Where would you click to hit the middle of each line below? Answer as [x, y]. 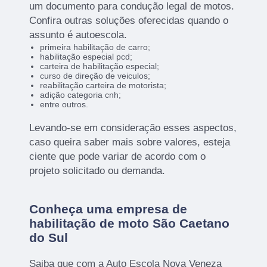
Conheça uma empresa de [108, 209]
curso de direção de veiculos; [95, 75]
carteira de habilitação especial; [99, 66]
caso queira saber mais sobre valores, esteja [130, 142]
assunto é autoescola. [78, 35]
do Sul [49, 237]
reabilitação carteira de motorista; [103, 85]
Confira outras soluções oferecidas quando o [129, 20]
